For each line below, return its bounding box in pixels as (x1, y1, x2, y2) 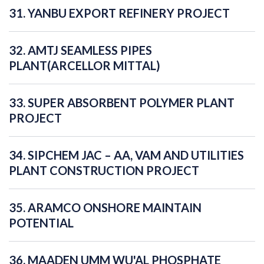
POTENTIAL (9, 216, 74, 230)
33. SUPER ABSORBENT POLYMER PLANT (9, 95, 235, 110)
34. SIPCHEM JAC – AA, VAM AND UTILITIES (9, 148, 244, 163)
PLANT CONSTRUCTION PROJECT (9, 163, 199, 178)
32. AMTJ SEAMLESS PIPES (9, 43, 152, 58)
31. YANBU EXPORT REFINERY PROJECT (9, 6, 230, 21)
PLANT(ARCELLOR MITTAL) (9, 58, 160, 73)
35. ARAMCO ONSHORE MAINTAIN (9, 200, 202, 215)
